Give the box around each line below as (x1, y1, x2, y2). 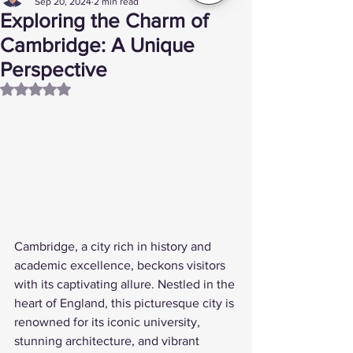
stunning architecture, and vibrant (14, 333, 203, 347)
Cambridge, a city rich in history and (14, 239, 214, 253)
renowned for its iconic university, (14, 314, 203, 329)
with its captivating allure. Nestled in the (14, 277, 238, 291)
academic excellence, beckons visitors (14, 258, 229, 272)
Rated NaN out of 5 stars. (35, 81, 166, 95)
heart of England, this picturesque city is (14, 295, 237, 310)
